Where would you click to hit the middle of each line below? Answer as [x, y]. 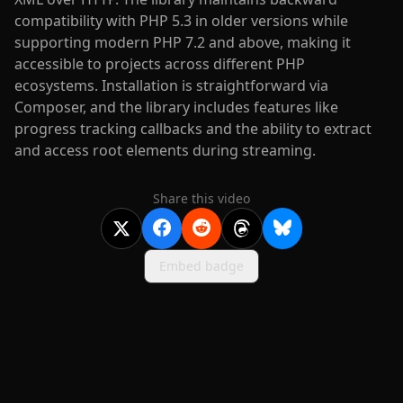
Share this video [201, 198]
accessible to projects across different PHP [160, 63]
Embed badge [201, 265]
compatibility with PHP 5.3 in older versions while [181, 20]
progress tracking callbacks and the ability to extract [193, 128]
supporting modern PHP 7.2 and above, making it [183, 42]
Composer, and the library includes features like [176, 107]
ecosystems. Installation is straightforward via [171, 85]
